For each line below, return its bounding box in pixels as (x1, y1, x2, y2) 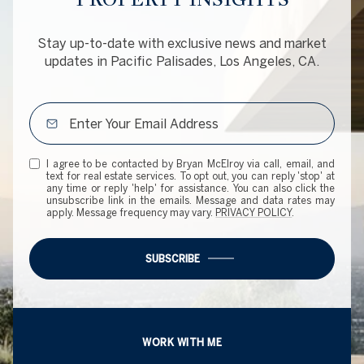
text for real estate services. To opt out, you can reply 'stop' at (46, 170, 335, 181)
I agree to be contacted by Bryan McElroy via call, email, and (46, 158, 335, 169)
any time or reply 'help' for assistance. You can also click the (46, 182, 335, 193)
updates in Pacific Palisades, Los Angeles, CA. (45, 53, 319, 68)
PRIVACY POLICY (215, 206, 292, 218)
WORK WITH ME (142, 336, 222, 349)
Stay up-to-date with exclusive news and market (37, 35, 327, 50)
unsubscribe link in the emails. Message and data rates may (46, 194, 335, 206)
